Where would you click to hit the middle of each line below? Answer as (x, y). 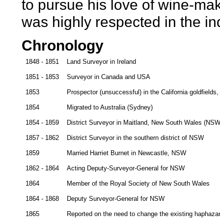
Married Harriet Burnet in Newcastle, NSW (126, 153)
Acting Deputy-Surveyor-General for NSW (125, 168)
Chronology (62, 45)
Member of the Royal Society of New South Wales (138, 184)
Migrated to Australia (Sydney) (110, 108)
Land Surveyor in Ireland (101, 62)
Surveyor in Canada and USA (108, 77)
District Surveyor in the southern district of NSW (135, 138)
